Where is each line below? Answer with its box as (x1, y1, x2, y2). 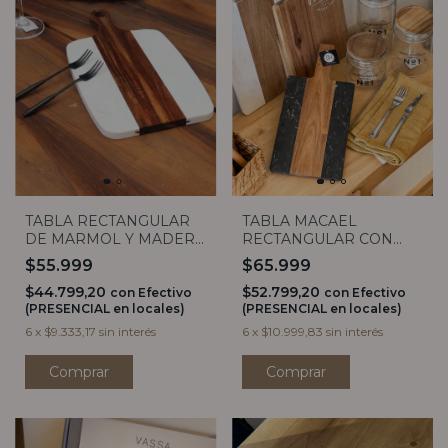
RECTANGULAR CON (241, 230, 393, 249)
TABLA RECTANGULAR (25, 212, 190, 231)
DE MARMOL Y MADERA (25, 230, 205, 249)
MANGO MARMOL (241, 248, 375, 267)
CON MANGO (25, 248, 122, 267)
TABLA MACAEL (241, 212, 357, 231)
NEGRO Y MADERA (241, 266, 382, 285)
